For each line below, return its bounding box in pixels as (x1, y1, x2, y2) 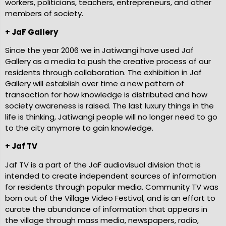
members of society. (5, 8, 83, 19)
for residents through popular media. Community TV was (5, 181, 218, 192)
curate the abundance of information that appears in (5, 203, 207, 214)
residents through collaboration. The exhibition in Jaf (5, 67, 202, 78)
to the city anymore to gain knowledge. (5, 122, 153, 133)
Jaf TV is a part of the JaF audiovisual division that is (5, 159, 201, 170)
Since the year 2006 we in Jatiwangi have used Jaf (5, 44, 194, 55)
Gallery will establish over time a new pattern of (5, 78, 184, 89)
